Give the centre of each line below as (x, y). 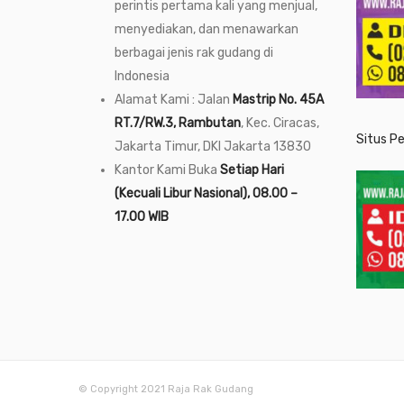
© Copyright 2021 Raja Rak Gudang (166, 390)
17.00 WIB (142, 216)
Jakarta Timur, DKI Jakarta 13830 (213, 146)
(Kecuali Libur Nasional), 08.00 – (206, 193)
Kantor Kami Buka (167, 170)
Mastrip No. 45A (278, 99)
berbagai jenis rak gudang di (194, 52)
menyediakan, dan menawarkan (207, 29)
